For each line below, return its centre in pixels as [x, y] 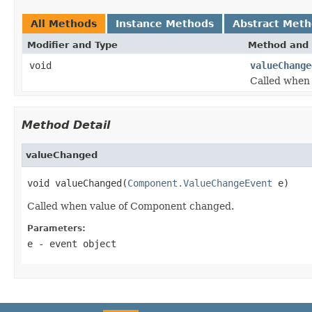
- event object [75, 243]
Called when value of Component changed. [131, 206]
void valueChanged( [77, 183]
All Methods [64, 23]
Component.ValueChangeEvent [200, 183]
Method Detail [66, 125]
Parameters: [56, 228]
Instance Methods [165, 23]
